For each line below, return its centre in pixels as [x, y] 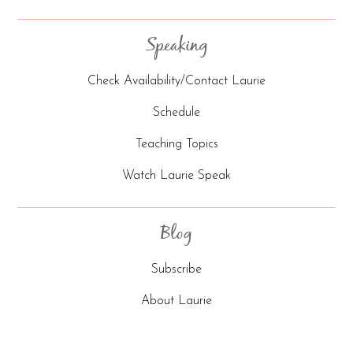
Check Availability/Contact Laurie [176, 82]
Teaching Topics [176, 145]
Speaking [176, 46]
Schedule [176, 113]
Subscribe [176, 270]
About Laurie [176, 301]
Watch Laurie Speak [176, 176]
